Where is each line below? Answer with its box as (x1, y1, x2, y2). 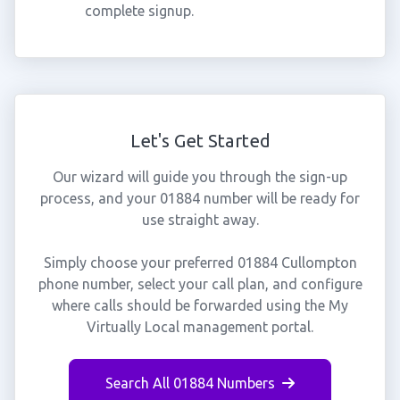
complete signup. (84, 3, 194, 19)
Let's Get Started (129, 130, 271, 151)
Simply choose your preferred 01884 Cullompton (43, 254, 357, 271)
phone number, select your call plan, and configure (37, 276, 362, 292)
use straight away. (141, 212, 259, 228)
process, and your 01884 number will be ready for (40, 190, 360, 206)
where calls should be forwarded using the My (52, 297, 348, 313)
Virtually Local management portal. (87, 319, 313, 335)
